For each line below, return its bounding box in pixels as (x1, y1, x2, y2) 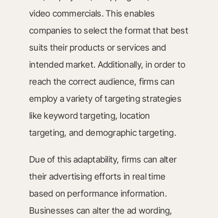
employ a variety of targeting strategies (29, 93, 182, 104)
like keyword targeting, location (29, 110, 150, 121)
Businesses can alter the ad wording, (29, 205, 173, 216)
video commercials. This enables (29, 8, 155, 18)
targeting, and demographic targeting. (29, 127, 176, 138)
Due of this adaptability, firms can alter (29, 154, 177, 164)
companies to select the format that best (29, 25, 188, 36)
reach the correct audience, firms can (29, 76, 175, 87)
